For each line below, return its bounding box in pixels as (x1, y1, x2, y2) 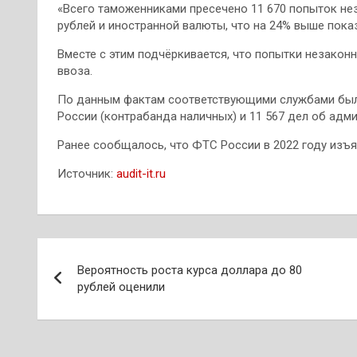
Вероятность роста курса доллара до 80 (77, 263, 302, 277)
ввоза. (57, 64, 92, 78)
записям (37, 304, 138, 334)
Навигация (37, 238, 165, 269)
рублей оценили (77, 280, 165, 294)
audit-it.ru (116, 167, 166, 181)
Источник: (57, 167, 116, 181)
